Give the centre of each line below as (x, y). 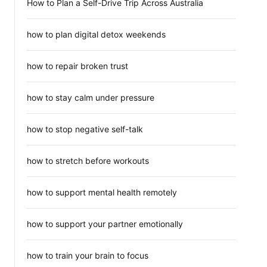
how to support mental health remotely (102, 192)
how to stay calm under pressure (91, 97)
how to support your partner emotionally (105, 224)
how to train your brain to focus (88, 255)
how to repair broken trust (77, 66)
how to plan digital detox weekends (96, 34)
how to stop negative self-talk (85, 129)
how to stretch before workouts (88, 161)
